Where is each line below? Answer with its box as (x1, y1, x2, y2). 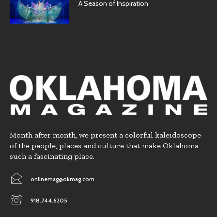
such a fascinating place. (10, 151, 94, 161)
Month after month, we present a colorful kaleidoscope (10, 130, 201, 139)
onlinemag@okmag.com (31, 175, 94, 183)
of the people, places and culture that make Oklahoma (10, 140, 199, 150)
